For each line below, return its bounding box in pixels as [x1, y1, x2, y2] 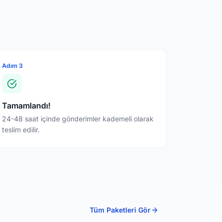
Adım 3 [1, 61, 23, 69]
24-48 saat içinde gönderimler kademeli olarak [1, 114, 154, 123]
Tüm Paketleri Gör [90, 205, 151, 214]
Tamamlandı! [1, 100, 51, 111]
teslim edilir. [1, 125, 40, 134]
